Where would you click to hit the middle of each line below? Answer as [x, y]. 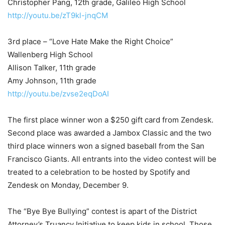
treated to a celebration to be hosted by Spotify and [99, 172]
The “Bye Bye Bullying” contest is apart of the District [102, 211]
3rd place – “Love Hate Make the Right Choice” [90, 41]
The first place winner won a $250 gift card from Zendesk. [110, 120]
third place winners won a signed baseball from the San [106, 146]
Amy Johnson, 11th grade [52, 81]
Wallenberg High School [50, 54]
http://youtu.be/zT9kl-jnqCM [58, 15]
